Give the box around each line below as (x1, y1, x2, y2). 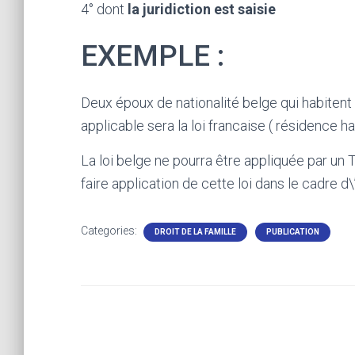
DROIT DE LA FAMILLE (155, 227, 236, 236)
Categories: (81, 224, 139, 237)
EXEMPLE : (81, 39, 224, 73)
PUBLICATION (266, 227, 319, 236)
